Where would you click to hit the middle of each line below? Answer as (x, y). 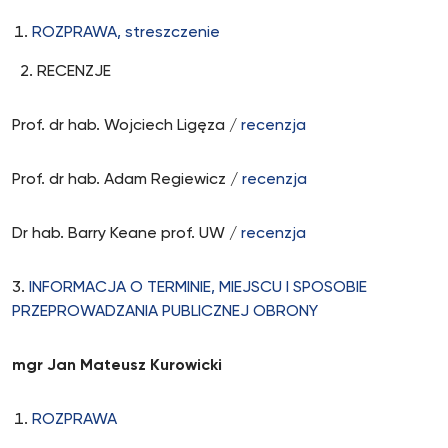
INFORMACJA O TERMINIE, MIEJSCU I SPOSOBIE (198, 288)
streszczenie (172, 33)
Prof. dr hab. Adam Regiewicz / (127, 180)
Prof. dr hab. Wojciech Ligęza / (126, 126)
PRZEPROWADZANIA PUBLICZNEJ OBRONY (165, 312)
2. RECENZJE (61, 72)
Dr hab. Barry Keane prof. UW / (126, 234)
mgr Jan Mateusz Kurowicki (117, 366)
